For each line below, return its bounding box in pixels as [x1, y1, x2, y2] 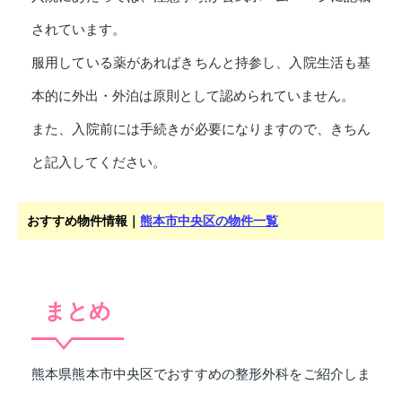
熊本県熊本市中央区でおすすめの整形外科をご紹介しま [31, 367, 371, 382]
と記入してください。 [31, 155, 166, 170]
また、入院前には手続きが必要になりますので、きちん [31, 122, 371, 137]
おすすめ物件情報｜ [27, 214, 140, 229]
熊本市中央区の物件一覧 [140, 214, 278, 229]
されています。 [31, 22, 126, 38]
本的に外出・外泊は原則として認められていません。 [31, 89, 354, 104]
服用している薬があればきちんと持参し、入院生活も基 [31, 56, 371, 71]
